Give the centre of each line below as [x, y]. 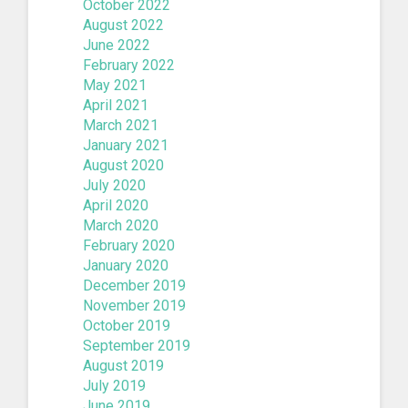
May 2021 [115, 85]
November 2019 [134, 305]
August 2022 [123, 25]
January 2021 [126, 145]
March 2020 [121, 225]
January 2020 [126, 265]
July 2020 [114, 185]
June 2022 [117, 45]
